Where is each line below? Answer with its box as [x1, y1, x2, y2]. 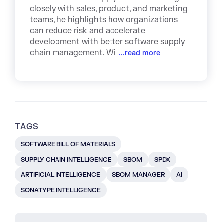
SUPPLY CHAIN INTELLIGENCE [21, 156, 111, 164]
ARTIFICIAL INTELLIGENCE [21, 171, 100, 179]
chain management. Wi [30, 48, 116, 58]
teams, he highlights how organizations [30, 15, 178, 25]
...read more [117, 49, 160, 57]
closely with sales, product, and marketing [30, 4, 188, 14]
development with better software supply [30, 37, 185, 47]
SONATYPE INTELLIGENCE [21, 186, 101, 195]
